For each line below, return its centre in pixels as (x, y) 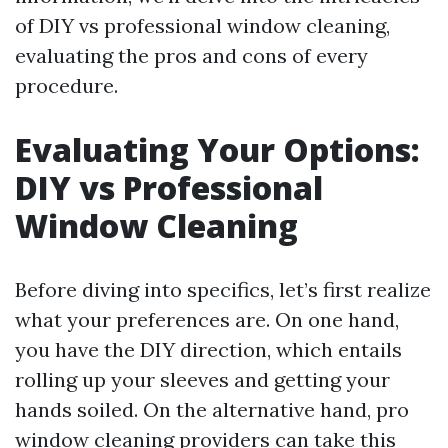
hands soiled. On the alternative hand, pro (212, 409)
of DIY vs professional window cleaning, (202, 25)
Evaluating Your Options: (217, 149)
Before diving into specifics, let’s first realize (223, 289)
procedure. (66, 85)
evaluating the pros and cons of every (191, 55)
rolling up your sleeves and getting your (202, 379)
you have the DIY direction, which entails (208, 349)
